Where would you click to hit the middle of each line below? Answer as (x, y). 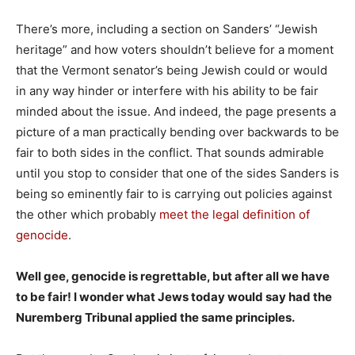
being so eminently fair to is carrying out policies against (174, 194)
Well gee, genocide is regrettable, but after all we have (173, 276)
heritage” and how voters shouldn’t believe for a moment (175, 50)
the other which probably (88, 214)
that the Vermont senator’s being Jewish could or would (172, 70)
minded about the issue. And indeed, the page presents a (176, 111)
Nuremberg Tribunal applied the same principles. (155, 317)
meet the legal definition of (235, 214)
